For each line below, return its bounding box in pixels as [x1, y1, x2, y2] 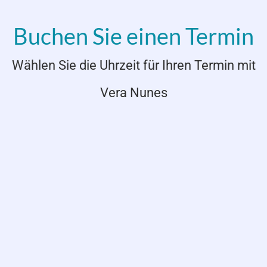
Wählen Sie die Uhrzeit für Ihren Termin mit [11, 57, 256, 73]
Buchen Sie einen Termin [13, 21, 254, 49]
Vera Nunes [100, 85, 167, 100]
